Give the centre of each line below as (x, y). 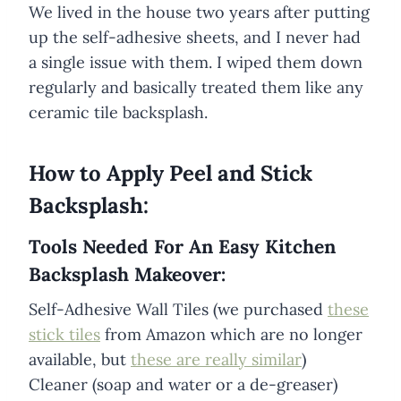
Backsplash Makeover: (127, 274)
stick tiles (64, 335)
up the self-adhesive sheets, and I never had (195, 37)
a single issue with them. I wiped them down (196, 62)
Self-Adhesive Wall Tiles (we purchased (178, 310)
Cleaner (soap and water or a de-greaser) (183, 385)
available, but (80, 360)
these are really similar (216, 360)
